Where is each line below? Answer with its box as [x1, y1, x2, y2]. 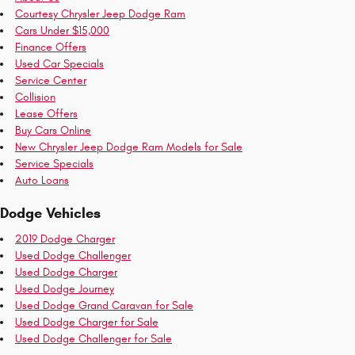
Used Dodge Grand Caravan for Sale [15, 298, 193, 312]
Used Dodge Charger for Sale [15, 315, 158, 329]
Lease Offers [15, 107, 78, 120]
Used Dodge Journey [15, 281, 114, 296]
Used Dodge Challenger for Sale [15, 331, 172, 345]
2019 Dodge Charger [15, 231, 115, 246]
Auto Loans [15, 174, 69, 187]
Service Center [15, 74, 86, 87]
